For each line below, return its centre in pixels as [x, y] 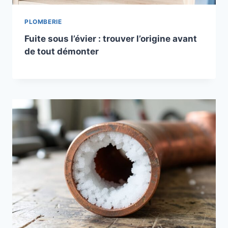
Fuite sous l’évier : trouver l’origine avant [111, 39]
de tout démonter [62, 52]
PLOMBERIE [43, 22]
